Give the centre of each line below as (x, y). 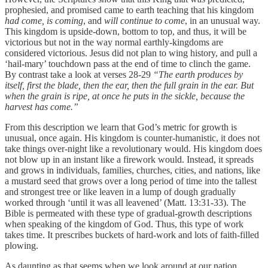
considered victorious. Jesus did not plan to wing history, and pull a (131, 53)
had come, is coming (44, 20)
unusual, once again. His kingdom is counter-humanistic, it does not (132, 138)
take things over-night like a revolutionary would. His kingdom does (133, 148)
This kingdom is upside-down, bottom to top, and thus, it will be (126, 31)
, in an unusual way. (223, 20)
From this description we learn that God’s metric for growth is (121, 127)
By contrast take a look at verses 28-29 (79, 74)
